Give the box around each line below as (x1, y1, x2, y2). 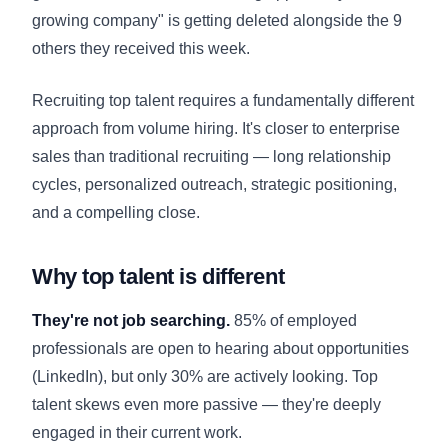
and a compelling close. (32, 203, 200, 221)
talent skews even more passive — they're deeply (32, 395, 381, 413)
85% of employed (230, 311, 357, 329)
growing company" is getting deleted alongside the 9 (32, 11, 402, 29)
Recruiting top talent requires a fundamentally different (32, 91, 414, 109)
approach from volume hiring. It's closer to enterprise (32, 119, 400, 137)
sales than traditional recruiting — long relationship (32, 147, 391, 165)
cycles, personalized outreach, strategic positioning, (32, 175, 397, 193)
